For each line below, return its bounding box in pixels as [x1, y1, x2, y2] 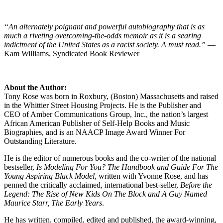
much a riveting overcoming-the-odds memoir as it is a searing [4, 31, 201, 40]
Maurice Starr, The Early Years [4, 198, 102, 207]
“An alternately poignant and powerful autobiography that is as [4, 22, 205, 31]
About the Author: [4, 83, 67, 92]
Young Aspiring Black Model [4, 171, 95, 180]
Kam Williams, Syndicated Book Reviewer [4, 49, 139, 58]
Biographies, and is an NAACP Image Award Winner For [4, 127, 185, 136]
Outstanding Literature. [4, 136, 77, 145]
